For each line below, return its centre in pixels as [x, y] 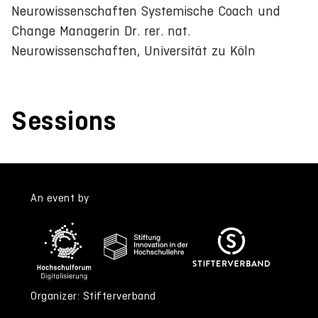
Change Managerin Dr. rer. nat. [101, 31]
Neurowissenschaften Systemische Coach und [146, 11]
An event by [60, 197]
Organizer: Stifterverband [93, 295]
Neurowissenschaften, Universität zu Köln [133, 50]
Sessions [64, 120]
